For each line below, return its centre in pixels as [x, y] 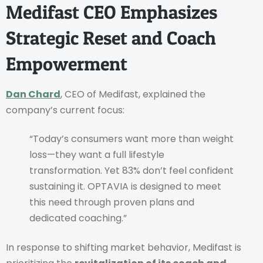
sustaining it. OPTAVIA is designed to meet [125, 187]
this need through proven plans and [112, 203]
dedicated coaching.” [78, 218]
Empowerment [67, 63]
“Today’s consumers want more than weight [131, 139]
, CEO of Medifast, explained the [133, 94]
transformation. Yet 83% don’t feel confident [131, 171]
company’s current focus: [65, 110]
